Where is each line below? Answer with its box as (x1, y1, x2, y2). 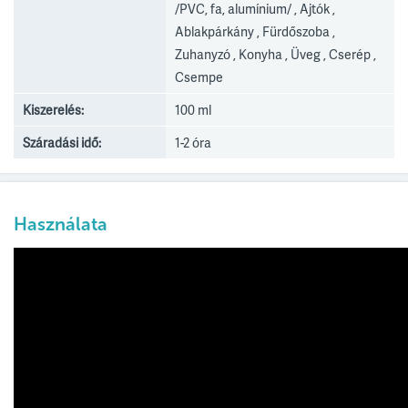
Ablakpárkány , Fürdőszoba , (175, 23, 336, 40)
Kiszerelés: (23, 101, 84, 118)
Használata (14, 213, 107, 235)
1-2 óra (175, 134, 212, 151)
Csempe (175, 68, 224, 86)
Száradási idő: (23, 134, 101, 151)
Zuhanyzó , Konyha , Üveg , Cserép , (175, 46, 377, 63)
